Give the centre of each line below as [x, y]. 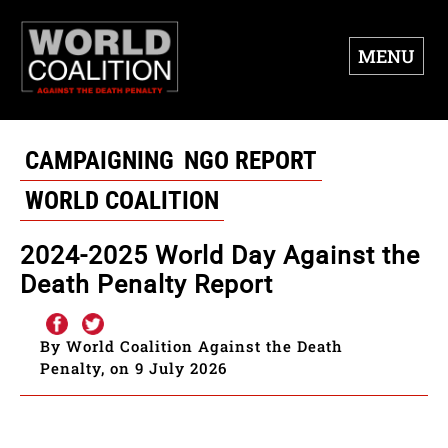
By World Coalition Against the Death [191, 346]
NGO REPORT [250, 161]
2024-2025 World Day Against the [220, 256]
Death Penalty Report [146, 285]
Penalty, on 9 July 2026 [133, 368]
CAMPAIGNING [99, 161]
